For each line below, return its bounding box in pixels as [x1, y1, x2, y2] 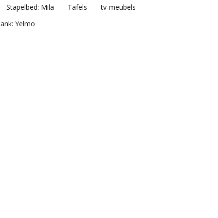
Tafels [67, 2, 87, 12]
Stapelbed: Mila [6, 2, 54, 12]
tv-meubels [100, 2, 136, 12]
